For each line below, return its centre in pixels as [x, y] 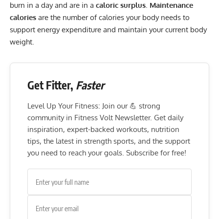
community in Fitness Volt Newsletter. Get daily [105, 117]
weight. [22, 42]
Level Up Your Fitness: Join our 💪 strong [94, 106]
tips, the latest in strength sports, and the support [109, 141]
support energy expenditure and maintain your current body [108, 29]
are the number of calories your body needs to [113, 17]
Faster [90, 85]
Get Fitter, [52, 85]
